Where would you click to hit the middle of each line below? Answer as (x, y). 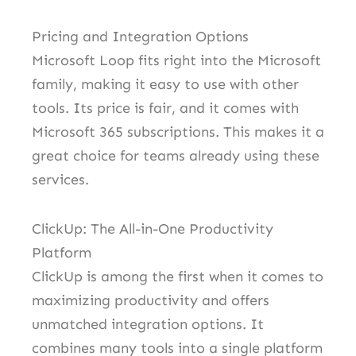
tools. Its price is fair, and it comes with (165, 108)
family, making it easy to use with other (165, 85)
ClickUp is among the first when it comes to (178, 276)
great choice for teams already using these (176, 156)
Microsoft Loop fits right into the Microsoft (176, 61)
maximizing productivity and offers (151, 300)
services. (60, 180)
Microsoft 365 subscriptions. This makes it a (178, 132)
